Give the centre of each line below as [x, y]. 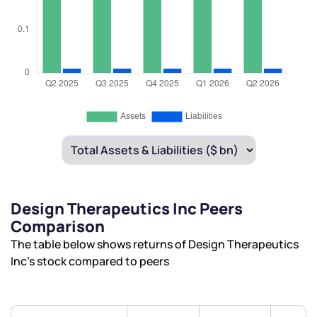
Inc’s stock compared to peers [90, 261]
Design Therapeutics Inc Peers [127, 209]
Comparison [58, 227]
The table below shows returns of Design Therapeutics [155, 244]
